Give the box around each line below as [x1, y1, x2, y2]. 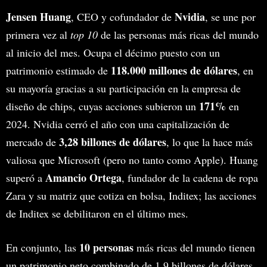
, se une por [205, 10, 256, 24]
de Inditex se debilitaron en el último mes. [6, 206, 188, 221]
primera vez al [6, 27, 70, 42]
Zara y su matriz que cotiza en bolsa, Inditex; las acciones [6, 188, 256, 203]
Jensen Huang [6, 9, 71, 25]
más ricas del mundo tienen [133, 240, 255, 255]
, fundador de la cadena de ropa [122, 170, 258, 185]
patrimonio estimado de [6, 63, 111, 78]
